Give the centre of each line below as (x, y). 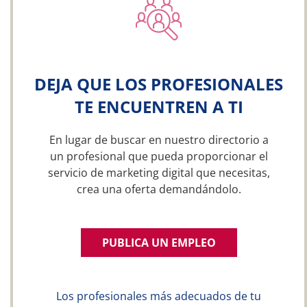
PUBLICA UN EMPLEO (159, 243)
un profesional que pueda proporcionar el (159, 156)
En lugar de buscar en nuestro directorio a (159, 140)
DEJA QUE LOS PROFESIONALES (159, 84)
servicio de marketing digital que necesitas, (159, 173)
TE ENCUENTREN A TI (159, 107)
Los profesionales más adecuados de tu (159, 296)
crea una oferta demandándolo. (159, 189)
